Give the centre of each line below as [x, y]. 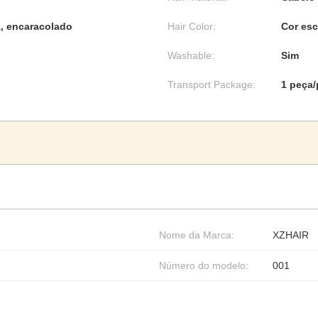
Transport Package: [212, 84]
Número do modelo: [204, 265]
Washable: [191, 55]
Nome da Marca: [197, 235]
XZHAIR [291, 235]
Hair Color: [192, 26]
